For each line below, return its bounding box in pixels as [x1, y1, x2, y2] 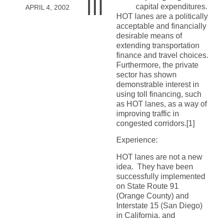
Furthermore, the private [116, 60, 199, 69]
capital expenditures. [135, 2, 207, 11]
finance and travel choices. [116, 51, 208, 59]
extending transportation [116, 41, 200, 50]
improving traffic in [116, 109, 179, 118]
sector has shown [116, 70, 177, 79]
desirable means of [116, 31, 182, 40]
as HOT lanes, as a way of [116, 99, 207, 108]
